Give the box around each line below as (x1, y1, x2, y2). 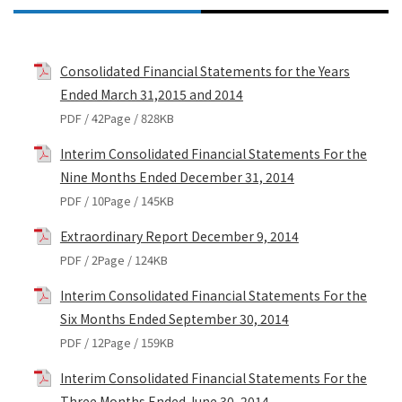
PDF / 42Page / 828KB (59, 109, 174, 127)
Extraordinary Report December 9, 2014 (59, 227, 299, 246)
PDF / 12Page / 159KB (59, 334, 174, 352)
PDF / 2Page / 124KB (59, 251, 168, 269)
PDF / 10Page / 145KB (59, 192, 174, 210)
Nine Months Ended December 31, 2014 (59, 168, 294, 187)
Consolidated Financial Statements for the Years (59, 62, 350, 81)
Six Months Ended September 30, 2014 (59, 310, 289, 328)
